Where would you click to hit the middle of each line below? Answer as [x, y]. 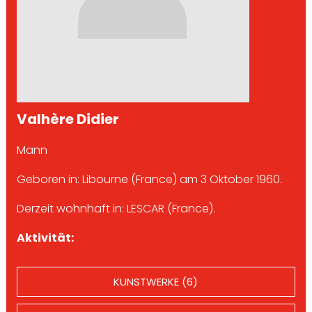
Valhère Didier [68, 119]
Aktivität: [45, 237]
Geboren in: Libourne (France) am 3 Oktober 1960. [149, 179]
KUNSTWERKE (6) [156, 281]
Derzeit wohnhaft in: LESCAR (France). [116, 208]
